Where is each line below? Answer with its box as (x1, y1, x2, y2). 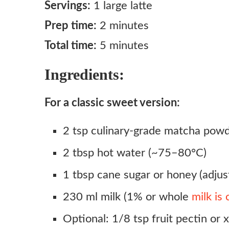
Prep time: (44, 19, 97, 31)
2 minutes (97, 19, 149, 31)
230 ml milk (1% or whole (63, 191, 192, 202)
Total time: (44, 39, 97, 51)
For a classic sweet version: (44, 97, 180, 108)
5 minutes (97, 39, 149, 51)
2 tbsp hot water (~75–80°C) (63, 147, 207, 158)
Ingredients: (44, 65, 124, 83)
